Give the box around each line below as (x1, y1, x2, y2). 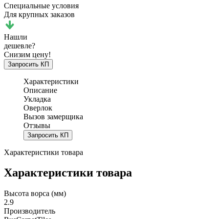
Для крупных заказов (4, 10, 75, 19)
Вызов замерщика (23, 112, 83, 121)
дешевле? (4, 41, 35, 50)
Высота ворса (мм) (4, 189, 66, 198)
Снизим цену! (4, 50, 51, 59)
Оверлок (23, 103, 52, 112)
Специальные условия (4, 1, 79, 10)
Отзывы (23, 121, 50, 130)
